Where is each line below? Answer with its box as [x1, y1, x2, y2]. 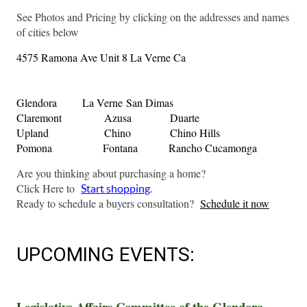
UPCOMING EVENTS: [16, 243, 199, 267]
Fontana [103, 140, 138, 156]
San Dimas [126, 95, 173, 110]
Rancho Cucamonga [169, 140, 257, 156]
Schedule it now [200, 195, 269, 210]
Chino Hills [170, 125, 220, 140]
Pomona [16, 140, 52, 156]
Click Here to [16, 180, 77, 195]
